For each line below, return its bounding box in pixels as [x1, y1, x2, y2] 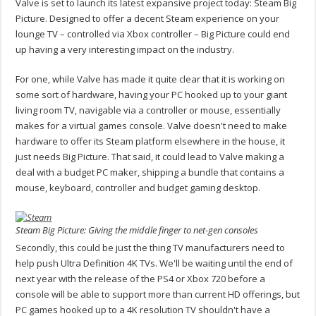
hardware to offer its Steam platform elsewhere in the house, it [16, 135, 286, 148]
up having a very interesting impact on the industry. [16, 43, 235, 56]
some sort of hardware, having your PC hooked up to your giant [16, 88, 288, 102]
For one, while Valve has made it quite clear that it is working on [16, 73, 286, 86]
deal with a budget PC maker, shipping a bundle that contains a [16, 166, 285, 179]
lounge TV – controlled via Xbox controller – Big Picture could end [16, 28, 291, 41]
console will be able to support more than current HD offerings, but [16, 287, 300, 300]
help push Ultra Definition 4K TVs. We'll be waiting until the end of [16, 256, 293, 269]
